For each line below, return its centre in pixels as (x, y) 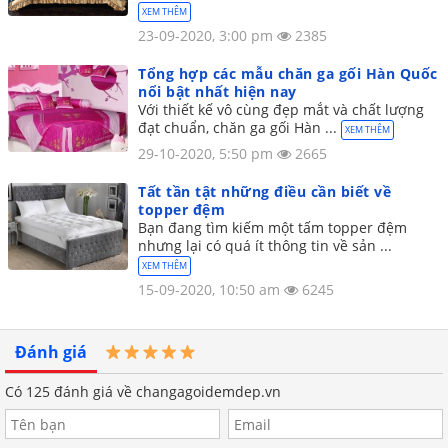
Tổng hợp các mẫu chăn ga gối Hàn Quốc (288, 74)
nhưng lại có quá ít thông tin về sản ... (265, 246)
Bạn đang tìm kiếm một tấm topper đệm (272, 228)
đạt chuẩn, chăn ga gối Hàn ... (239, 128)
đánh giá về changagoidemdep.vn (165, 392)
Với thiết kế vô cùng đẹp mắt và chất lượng (281, 110)
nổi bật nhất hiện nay (217, 92)
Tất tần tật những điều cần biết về (264, 192)
